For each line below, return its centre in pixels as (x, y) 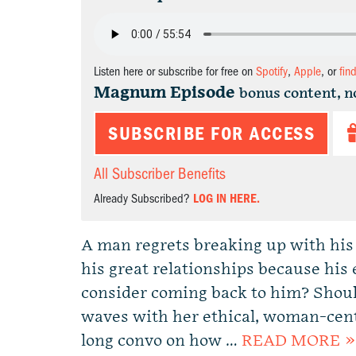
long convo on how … (161, 341)
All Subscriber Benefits (160, 174)
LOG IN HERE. (226, 199)
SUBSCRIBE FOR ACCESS (211, 133)
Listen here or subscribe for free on (175, 72)
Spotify (272, 72)
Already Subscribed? (143, 199)
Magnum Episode (164, 93)
